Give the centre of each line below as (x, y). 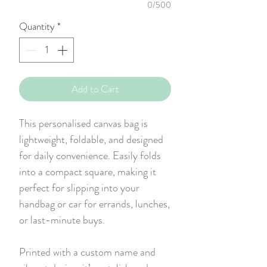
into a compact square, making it (88, 171)
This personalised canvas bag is (83, 123)
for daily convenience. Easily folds (90, 155)
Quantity (37, 27)
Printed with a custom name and (87, 252)
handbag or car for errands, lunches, (94, 204)
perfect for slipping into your (79, 187)
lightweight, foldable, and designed (91, 139)
